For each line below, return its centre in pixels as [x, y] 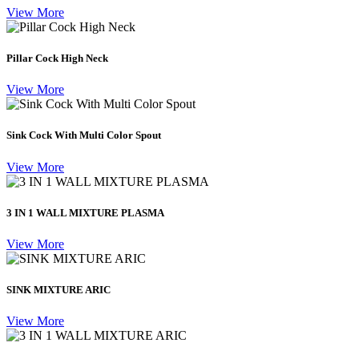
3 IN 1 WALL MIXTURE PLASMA [85, 212]
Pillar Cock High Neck [57, 58]
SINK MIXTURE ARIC [58, 290]
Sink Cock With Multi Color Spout [84, 135]
